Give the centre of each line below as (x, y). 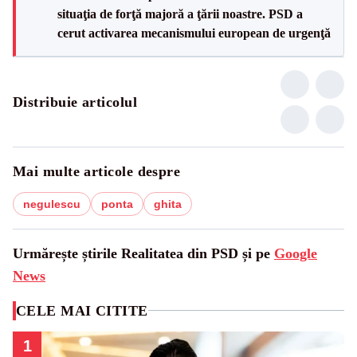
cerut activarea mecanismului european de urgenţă (194, 33)
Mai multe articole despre (97, 171)
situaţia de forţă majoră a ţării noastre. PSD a (180, 14)
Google (296, 253)
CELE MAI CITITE (82, 310)
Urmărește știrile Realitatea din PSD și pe (143, 253)
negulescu (52, 204)
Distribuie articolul (75, 102)
